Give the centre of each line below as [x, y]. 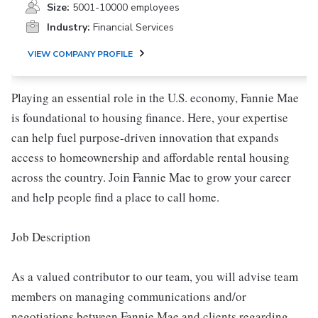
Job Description [51, 237]
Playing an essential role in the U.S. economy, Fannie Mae [155, 98]
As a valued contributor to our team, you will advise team [155, 276]
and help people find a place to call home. [115, 197]
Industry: [68, 27]
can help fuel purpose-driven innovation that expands [145, 137]
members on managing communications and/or [129, 296]
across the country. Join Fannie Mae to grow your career [151, 177]
